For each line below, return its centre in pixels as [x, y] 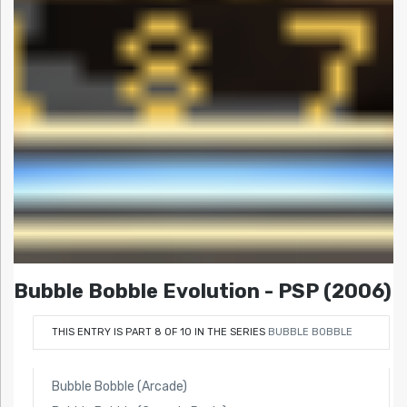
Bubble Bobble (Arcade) [119, 386]
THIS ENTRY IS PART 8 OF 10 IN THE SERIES [159, 332]
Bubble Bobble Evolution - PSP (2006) [203, 292]
